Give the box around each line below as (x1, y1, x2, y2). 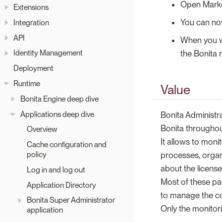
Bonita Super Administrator (27, 195, 115, 205)
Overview (27, 124, 57, 134)
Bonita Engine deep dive (20, 94, 99, 104)
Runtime (13, 79, 40, 89)
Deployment (13, 63, 54, 73)
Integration (13, 17, 49, 27)
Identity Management (13, 48, 83, 58)
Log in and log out (27, 165, 85, 174)
